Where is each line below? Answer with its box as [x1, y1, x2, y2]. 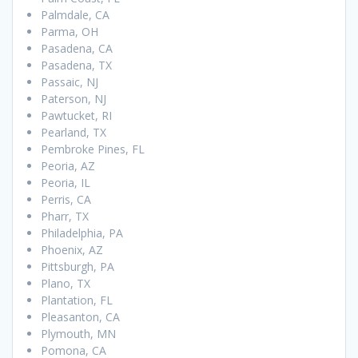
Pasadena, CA [41, 41, 113, 57]
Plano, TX [41, 276, 90, 292]
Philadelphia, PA [41, 225, 123, 241]
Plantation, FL [41, 292, 113, 308]
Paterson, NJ [41, 91, 106, 107]
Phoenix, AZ [41, 242, 103, 258]
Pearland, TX [41, 125, 106, 141]
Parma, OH [41, 24, 98, 40]
